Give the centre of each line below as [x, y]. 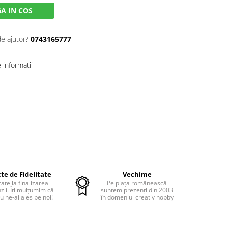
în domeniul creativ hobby [137, 197]
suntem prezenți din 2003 [137, 190]
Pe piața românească [137, 183]
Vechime [137, 174]
